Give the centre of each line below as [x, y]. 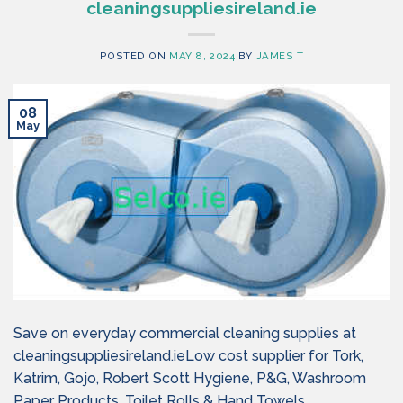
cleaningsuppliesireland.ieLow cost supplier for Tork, [188, 356]
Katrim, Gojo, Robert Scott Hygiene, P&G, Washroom [190, 379]
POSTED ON [134, 55]
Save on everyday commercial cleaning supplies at [185, 334]
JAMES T [280, 55]
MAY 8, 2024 [202, 55]
